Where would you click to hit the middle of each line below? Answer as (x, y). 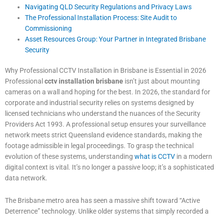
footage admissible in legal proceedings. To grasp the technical (99, 146)
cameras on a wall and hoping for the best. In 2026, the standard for (108, 92)
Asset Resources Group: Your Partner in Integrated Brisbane (116, 39)
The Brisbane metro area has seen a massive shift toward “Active (102, 200)
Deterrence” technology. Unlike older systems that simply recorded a (107, 211)
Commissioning (49, 28)
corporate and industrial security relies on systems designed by (99, 103)
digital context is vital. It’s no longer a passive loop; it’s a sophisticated (109, 167)
